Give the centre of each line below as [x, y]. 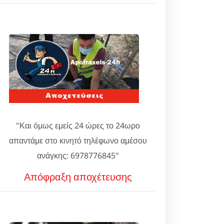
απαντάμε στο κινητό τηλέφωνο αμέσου [78, 140]
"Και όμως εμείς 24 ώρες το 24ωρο [78, 125]
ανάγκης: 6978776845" [78, 155]
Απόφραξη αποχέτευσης [78, 177]
